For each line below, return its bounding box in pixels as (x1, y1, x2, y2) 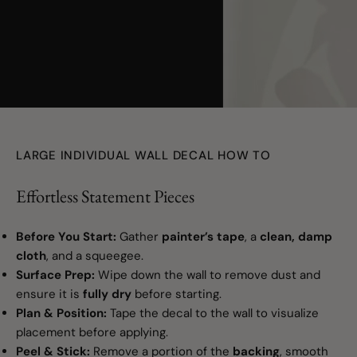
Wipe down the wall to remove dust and (95, 267, 320, 283)
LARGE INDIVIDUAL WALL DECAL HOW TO (16, 147, 271, 163)
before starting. (131, 286, 222, 302)
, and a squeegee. (46, 248, 143, 264)
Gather (116, 229, 162, 245)
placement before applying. (16, 324, 168, 340)
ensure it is (16, 286, 83, 302)
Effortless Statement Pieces (16, 184, 194, 208)
